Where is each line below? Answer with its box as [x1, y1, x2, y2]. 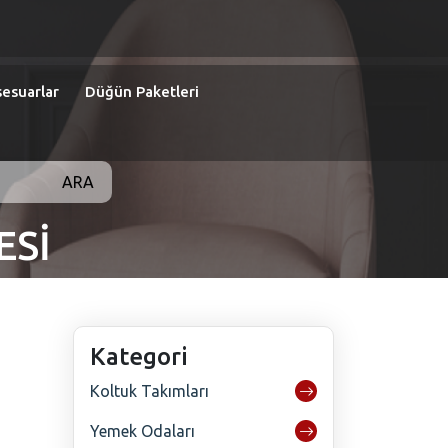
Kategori [90, 343, 188, 371]
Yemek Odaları [90, 422, 195, 441]
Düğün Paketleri [85, 83, 199, 101]
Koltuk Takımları [90, 382, 209, 401]
